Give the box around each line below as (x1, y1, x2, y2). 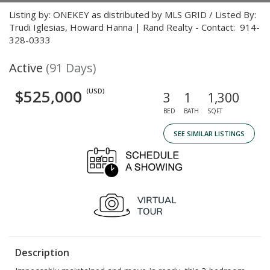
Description (15, 246, 69, 259)
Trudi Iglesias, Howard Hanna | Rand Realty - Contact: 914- (9, 21, 260, 33)
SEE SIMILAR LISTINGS (174, 129, 245, 138)
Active (9, 60, 43, 76)
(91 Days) (46, 60, 96, 76)
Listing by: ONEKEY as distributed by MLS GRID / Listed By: (9, 8, 256, 20)
